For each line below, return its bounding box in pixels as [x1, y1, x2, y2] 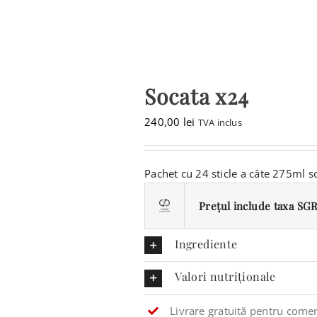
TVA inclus [197, 117, 242, 129]
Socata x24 [144, 82, 249, 110]
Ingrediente [175, 236, 238, 251]
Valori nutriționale [175, 269, 276, 284]
